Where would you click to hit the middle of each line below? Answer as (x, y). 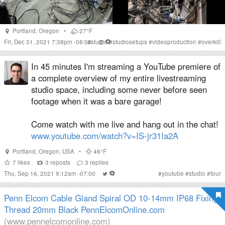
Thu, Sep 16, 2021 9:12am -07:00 (50, 173)
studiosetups (130, 42)
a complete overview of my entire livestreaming (119, 78)
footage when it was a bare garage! (96, 101)
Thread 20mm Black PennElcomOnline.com (84, 209)
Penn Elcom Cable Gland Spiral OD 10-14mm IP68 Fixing (111, 198)
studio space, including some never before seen (119, 89)
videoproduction (174, 42)
